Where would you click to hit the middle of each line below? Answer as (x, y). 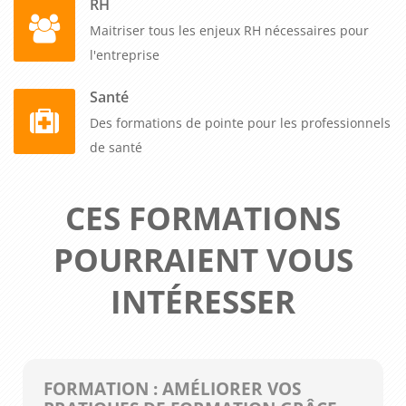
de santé (116, 147)
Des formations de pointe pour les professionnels (240, 122)
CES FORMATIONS (203, 217)
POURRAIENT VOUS (203, 259)
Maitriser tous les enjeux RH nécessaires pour (229, 30)
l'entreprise (125, 54)
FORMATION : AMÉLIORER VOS (172, 389)
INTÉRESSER (203, 301)
